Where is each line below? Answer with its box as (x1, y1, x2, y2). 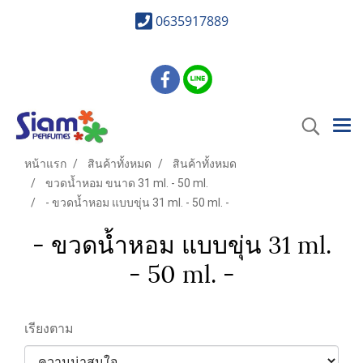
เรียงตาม (24, 321, 83, 336)
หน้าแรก (24, 157, 66, 170)
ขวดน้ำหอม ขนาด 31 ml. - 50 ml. (45, 177, 208, 190)
